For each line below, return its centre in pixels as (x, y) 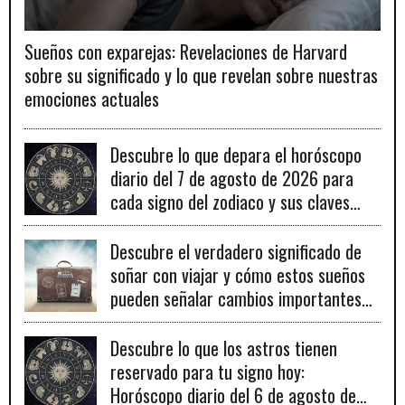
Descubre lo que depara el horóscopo (236, 155)
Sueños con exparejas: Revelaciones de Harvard (186, 52)
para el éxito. (155, 226)
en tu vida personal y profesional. (223, 322)
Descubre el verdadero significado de (236, 252)
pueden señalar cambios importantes (236, 299)
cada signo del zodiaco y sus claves (230, 202)
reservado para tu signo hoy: (207, 372)
